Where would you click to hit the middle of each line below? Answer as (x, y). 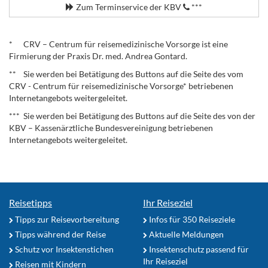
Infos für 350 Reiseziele (191, 219)
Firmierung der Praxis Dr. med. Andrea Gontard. (98, 56)
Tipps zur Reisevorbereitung (66, 219)
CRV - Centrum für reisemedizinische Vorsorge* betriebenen (121, 86)
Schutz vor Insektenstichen (63, 249)
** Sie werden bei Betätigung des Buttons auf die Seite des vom (126, 74)
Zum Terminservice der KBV (129, 7)
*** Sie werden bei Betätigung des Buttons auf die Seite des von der (132, 115)
